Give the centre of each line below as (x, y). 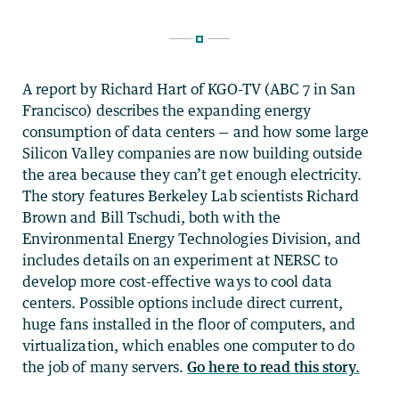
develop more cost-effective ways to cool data (178, 281)
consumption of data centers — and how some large (196, 131)
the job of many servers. (105, 366)
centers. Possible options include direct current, (183, 302)
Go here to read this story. (273, 366)
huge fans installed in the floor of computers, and (189, 324)
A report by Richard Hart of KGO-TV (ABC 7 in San (189, 89)
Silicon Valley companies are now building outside (193, 153)
